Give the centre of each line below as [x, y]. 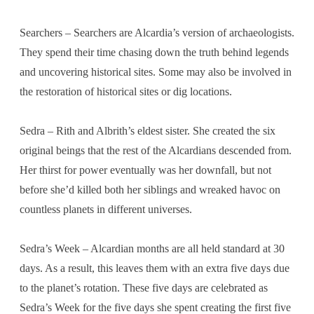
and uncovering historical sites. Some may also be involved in [156, 71]
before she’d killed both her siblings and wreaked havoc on [150, 189]
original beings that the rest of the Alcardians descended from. [156, 150]
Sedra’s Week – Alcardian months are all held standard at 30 [152, 248]
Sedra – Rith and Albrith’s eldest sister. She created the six [148, 130]
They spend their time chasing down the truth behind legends [154, 52]
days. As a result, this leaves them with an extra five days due [155, 268]
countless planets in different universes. [106, 209]
